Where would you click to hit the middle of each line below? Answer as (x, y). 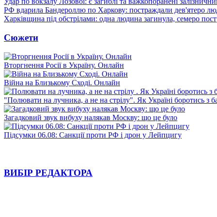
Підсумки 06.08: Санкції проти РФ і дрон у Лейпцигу (93, 135)
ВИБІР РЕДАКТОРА (48, 173)
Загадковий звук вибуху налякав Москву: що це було (91, 117)
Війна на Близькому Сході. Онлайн (62, 82)
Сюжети (21, 37)
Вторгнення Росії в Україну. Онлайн (64, 65)
